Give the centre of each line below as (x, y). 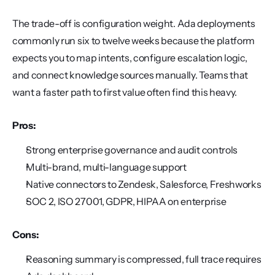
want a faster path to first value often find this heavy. (125, 92)
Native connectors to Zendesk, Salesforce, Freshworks (144, 184)
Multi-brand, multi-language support (106, 167)
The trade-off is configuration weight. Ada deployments (134, 23)
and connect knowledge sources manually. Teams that (130, 75)
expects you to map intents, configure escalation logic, (130, 58)
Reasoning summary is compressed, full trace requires (144, 259)
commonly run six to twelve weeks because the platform (134, 41)
